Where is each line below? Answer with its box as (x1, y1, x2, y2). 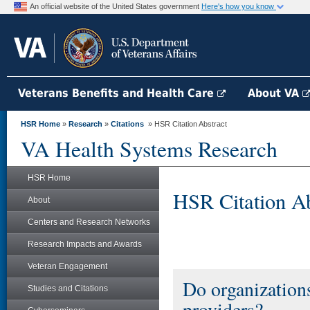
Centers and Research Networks (28, 217, 150, 227)
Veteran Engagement (28, 262, 107, 271)
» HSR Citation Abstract (144, 120, 227, 128)
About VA (248, 86, 302, 100)
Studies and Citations (28, 284, 108, 293)
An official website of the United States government (30, 2, 201, 10)
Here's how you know (201, 2, 276, 10)
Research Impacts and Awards (28, 239, 142, 249)
